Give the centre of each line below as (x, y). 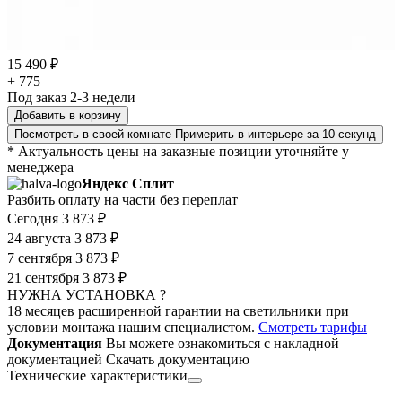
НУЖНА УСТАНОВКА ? (87, 295)
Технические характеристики (97, 376)
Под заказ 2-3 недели (71, 98)
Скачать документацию (178, 360)
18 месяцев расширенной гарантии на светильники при (178, 311)
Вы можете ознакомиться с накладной (223, 344)
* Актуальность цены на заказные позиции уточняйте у (178, 152)
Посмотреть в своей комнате (93, 135)
